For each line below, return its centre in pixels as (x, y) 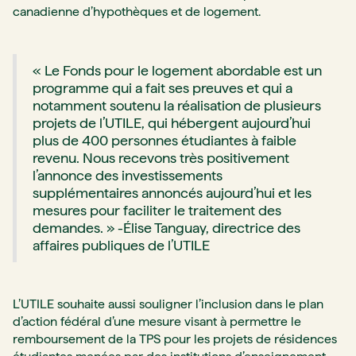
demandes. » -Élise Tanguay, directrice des (166, 228)
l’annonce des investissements (128, 176)
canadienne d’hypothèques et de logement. (137, 12)
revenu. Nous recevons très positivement (161, 158)
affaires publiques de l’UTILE (121, 246)
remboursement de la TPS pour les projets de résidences (175, 339)
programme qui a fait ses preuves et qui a (163, 88)
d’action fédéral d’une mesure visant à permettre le (157, 322)
